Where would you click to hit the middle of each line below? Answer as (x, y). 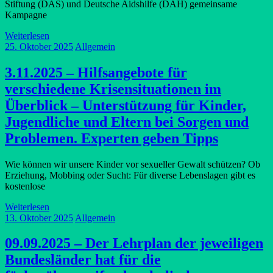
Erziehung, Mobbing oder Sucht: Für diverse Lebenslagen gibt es (130, 175)
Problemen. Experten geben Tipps (112, 138)
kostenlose (25, 186)
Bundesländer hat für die (83, 260)
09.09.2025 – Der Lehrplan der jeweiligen (134, 243)
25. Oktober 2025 (39, 46)
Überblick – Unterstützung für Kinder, (126, 105)
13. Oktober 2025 (39, 218)
